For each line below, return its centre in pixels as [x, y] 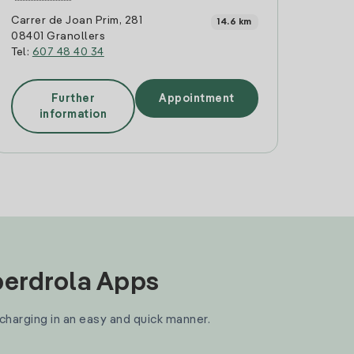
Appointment [197, 98]
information [73, 114]
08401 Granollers [58, 36]
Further [73, 98]
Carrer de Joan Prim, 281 [77, 21]
